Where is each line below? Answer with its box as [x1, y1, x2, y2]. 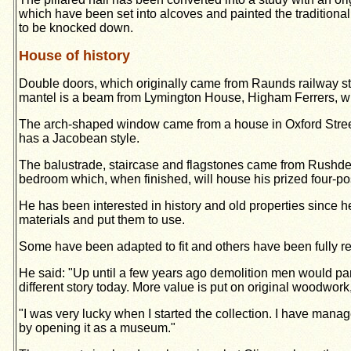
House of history [19, 48, 130, 64]
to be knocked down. [19, 21, 133, 35]
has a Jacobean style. [19, 132, 139, 146]
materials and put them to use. [19, 213, 185, 227]
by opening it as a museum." [19, 321, 175, 335]
